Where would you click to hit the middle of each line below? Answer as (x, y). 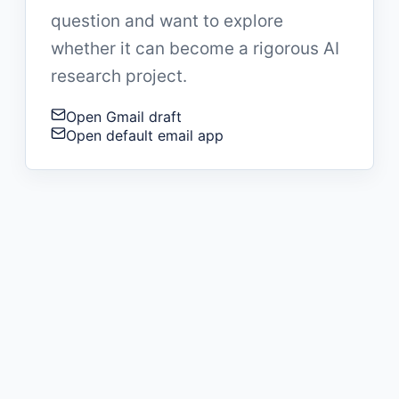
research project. (119, 76)
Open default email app (145, 135)
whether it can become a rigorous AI (195, 48)
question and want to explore (167, 20)
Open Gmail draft (124, 116)
